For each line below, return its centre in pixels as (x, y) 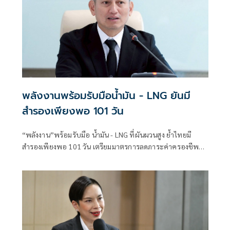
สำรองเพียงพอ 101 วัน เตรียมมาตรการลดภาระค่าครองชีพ (110, 147)
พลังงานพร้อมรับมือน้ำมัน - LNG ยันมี (106, 96)
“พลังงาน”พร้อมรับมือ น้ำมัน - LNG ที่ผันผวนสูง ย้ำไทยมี (106, 135)
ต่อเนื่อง (34, 158)
